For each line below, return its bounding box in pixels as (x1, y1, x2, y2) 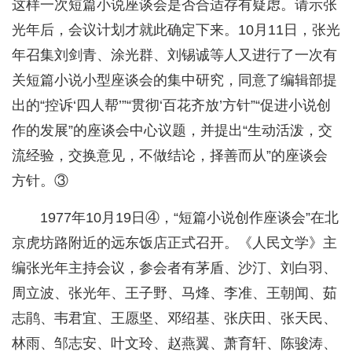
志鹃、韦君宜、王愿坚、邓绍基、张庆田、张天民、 (12, 310, 337, 327)
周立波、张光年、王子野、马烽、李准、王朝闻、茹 (12, 285, 337, 302)
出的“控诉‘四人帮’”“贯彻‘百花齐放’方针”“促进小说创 (12, 97, 331, 114)
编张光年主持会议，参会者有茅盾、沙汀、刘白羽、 (12, 260, 337, 277)
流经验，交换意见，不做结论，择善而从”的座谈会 (12, 148, 328, 164)
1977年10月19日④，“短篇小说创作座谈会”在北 (40, 210, 339, 226)
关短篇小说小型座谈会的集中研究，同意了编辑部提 (12, 72, 337, 89)
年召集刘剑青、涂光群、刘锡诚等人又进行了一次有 (12, 47, 337, 64)
